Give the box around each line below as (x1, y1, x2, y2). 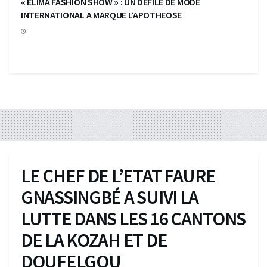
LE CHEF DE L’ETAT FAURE (21, 163, 216, 188)
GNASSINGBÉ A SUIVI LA (21, 185, 199, 209)
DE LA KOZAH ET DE (21, 228, 167, 252)
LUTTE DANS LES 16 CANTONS (21, 206, 246, 231)
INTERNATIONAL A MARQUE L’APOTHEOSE (21, 8, 182, 21)
